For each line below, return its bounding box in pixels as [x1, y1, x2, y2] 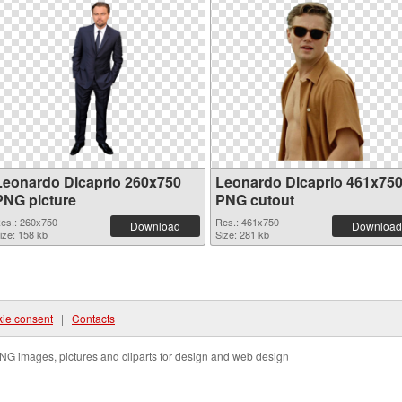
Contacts [72, 310, 115, 326]
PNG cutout [215, 189, 294, 210]
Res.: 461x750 [215, 214, 279, 229]
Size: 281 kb [215, 227, 269, 241]
